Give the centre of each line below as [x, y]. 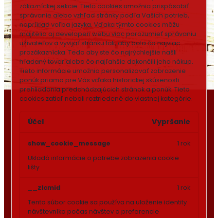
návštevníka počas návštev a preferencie [93, 212]
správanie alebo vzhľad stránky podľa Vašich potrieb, [104, 15]
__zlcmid [44, 188]
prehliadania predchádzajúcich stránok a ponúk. [96, 89]
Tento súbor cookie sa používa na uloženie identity [107, 202]
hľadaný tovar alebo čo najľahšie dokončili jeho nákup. [106, 62]
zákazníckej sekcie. [49, 6]
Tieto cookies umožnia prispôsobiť [135, 6]
